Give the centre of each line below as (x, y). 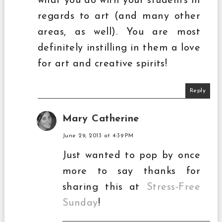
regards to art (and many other (119, 17)
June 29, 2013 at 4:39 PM (98, 136)
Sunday (80, 203)
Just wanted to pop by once (131, 156)
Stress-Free (173, 188)
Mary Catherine (101, 119)
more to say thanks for (131, 172)
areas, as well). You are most (119, 32)
